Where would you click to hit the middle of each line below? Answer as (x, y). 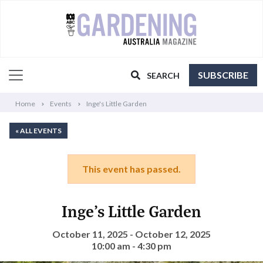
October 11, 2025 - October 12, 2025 (131, 234)
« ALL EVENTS (38, 131)
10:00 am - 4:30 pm (131, 246)
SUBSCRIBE (223, 75)
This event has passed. (131, 169)
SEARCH (163, 76)
